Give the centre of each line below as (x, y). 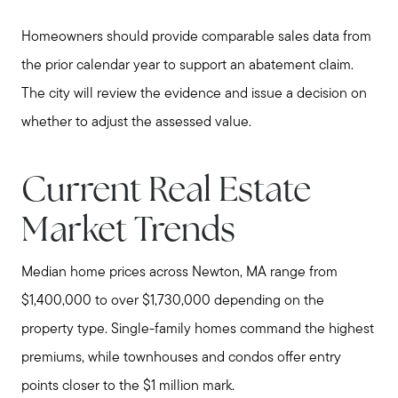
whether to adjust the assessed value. (136, 122)
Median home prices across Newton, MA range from (179, 273)
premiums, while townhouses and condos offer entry (181, 358)
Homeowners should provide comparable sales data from (196, 37)
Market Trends (128, 233)
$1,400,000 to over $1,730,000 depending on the (173, 302)
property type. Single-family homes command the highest (198, 330)
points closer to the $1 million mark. (128, 387)
